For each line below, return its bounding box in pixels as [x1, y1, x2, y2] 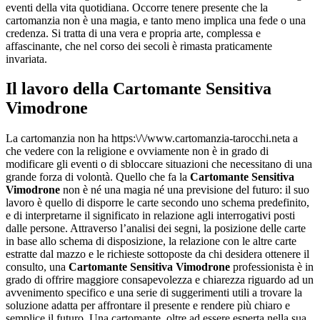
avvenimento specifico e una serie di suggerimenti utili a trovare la [6, 286, 302, 299]
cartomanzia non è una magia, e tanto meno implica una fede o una [6, 14, 306, 26]
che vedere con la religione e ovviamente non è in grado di [6, 145, 269, 158]
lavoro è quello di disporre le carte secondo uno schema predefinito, [6, 196, 309, 209]
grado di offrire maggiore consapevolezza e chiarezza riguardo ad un [6, 274, 314, 286]
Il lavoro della [6, 79, 113, 99]
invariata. [6, 52, 47, 65]
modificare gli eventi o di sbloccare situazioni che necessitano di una [6, 158, 312, 171]
